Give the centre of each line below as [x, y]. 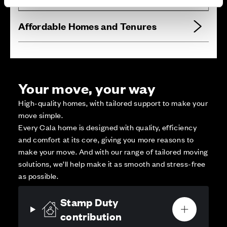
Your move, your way [87, 88]
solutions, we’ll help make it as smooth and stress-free [112, 164]
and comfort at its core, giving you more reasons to [106, 139]
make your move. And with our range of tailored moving [113, 152]
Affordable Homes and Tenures [87, 26]
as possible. [39, 176]
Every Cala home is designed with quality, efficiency [108, 127]
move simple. [41, 115]
